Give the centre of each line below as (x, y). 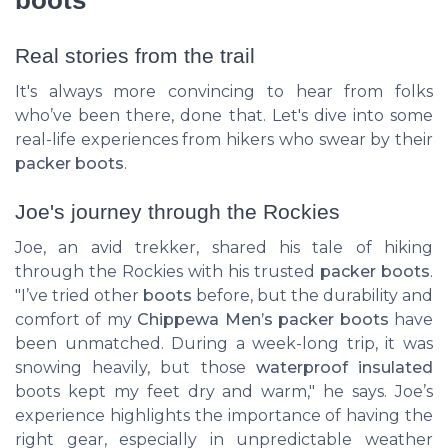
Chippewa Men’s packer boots (263, 320)
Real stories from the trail (135, 55)
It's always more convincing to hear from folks (224, 91)
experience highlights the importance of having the (224, 416)
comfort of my (76, 320)
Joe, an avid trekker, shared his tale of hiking (224, 248)
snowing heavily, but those (135, 368)
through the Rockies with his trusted (167, 272)
